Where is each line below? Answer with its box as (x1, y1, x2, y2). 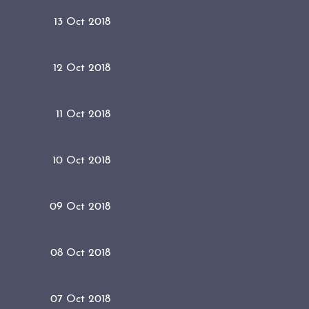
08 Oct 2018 (50, 247, 110, 259)
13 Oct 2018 (54, 16, 110, 28)
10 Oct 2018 (52, 154, 110, 166)
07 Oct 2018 (50, 293, 110, 305)
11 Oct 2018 (56, 108, 110, 120)
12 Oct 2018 (53, 62, 110, 74)
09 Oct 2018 (50, 201, 110, 212)
